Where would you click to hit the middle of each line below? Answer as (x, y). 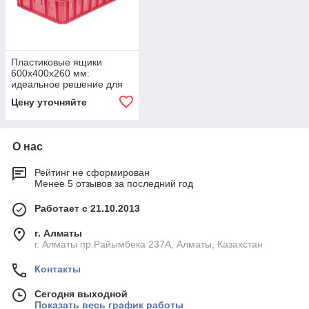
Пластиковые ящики (57, 62)
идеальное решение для (67, 84)
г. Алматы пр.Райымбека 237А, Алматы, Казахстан (149, 245)
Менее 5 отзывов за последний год (114, 184)
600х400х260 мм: (50, 73)
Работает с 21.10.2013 (87, 209)
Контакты (58, 269)
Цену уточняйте (49, 102)
